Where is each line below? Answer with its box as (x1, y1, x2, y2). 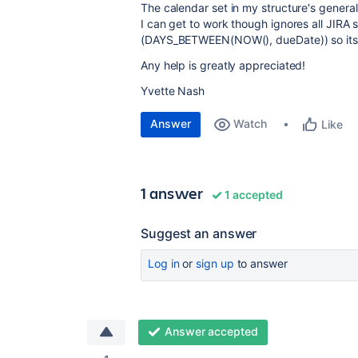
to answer (233, 257, 288, 270)
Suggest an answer (141, 225, 257, 241)
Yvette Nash (141, 84, 205, 97)
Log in (148, 257, 180, 270)
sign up (196, 257, 234, 270)
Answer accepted (164, 324, 258, 338)
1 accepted (222, 188, 283, 201)
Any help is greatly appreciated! (141, 58, 306, 72)
